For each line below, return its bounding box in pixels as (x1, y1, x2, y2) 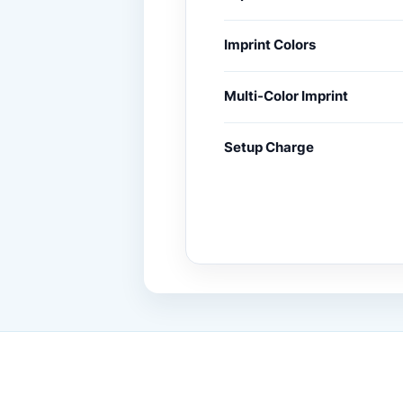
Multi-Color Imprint (224, 86, 348, 104)
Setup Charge (224, 138, 314, 156)
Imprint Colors (224, 35, 316, 53)
